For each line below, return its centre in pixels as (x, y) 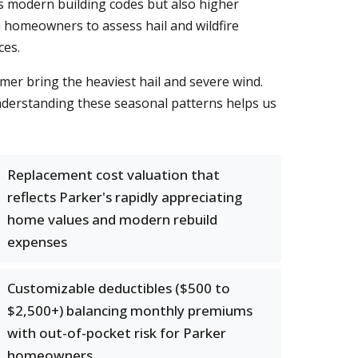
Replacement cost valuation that (113, 175)
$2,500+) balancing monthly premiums (130, 310)
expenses (37, 242)
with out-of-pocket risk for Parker (117, 333)
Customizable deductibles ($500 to (119, 288)
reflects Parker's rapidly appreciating (125, 197)
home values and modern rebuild (112, 219)
